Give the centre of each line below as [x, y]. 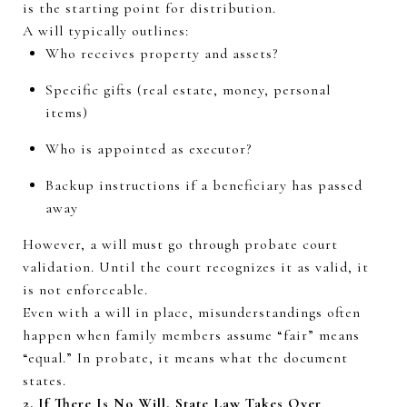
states [43, 380]
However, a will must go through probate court [180, 244]
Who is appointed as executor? [150, 149]
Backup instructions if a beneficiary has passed [203, 185]
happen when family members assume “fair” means [191, 335]
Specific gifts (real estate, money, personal [188, 89]
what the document [284, 357]
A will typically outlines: [106, 30]
